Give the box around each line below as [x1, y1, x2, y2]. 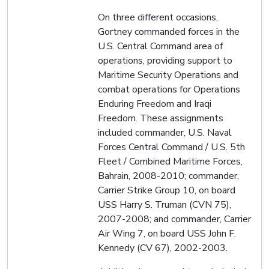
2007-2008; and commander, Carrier [98, 212, 251, 226]
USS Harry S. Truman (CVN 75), [98, 198, 231, 211]
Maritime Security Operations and [98, 68, 238, 82]
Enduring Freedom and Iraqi [98, 97, 211, 110]
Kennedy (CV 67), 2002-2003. [98, 241, 228, 255]
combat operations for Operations [98, 82, 240, 96]
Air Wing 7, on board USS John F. [98, 226, 236, 240]
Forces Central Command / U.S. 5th [98, 140, 245, 154]
